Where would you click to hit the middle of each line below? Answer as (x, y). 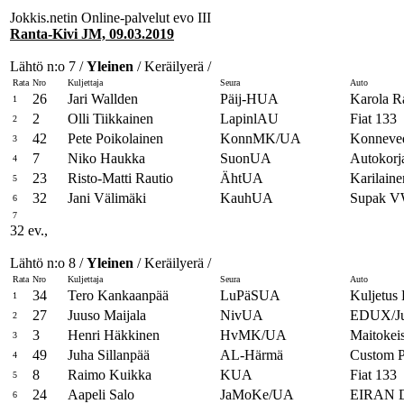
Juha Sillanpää (109, 355)
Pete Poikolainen (115, 138)
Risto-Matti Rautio (120, 178)
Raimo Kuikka (110, 375)
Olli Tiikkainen (110, 119)
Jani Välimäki (107, 198)
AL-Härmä (252, 355)
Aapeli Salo (101, 395)
